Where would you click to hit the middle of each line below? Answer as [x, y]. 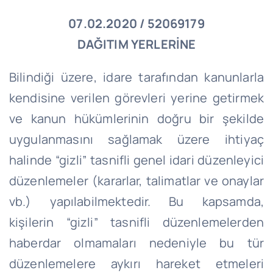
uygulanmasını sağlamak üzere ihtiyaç [136, 139]
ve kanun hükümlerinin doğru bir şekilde [136, 118]
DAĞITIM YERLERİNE [136, 44]
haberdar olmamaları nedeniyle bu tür [136, 243]
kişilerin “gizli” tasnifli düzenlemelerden [136, 222]
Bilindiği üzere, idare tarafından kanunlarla [136, 77]
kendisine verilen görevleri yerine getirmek [136, 97]
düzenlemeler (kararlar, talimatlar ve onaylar [136, 180]
